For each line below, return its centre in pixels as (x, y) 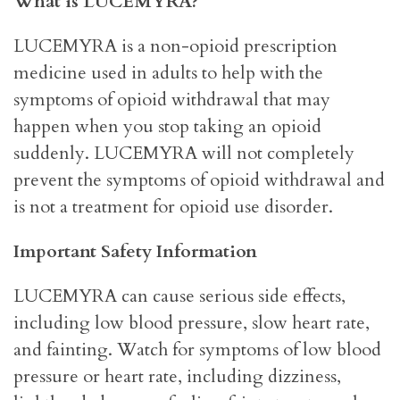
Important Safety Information (135, 252)
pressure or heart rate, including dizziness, (177, 377)
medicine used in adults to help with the (168, 73)
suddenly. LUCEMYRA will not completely (184, 154)
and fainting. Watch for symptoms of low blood (197, 350)
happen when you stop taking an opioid (167, 127)
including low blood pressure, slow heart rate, (192, 323)
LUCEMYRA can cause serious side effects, (179, 296)
